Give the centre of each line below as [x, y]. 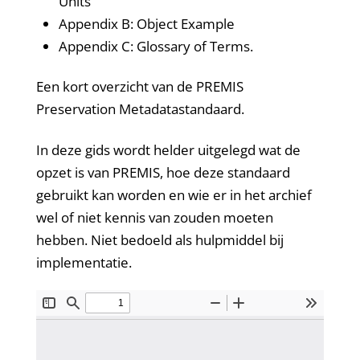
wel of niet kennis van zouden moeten [154, 217]
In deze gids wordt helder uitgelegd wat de [168, 149]
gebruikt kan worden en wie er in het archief [174, 194]
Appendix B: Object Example [146, 23]
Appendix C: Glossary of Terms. [155, 46]
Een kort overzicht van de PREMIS [139, 87]
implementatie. [84, 262]
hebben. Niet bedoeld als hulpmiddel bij [160, 239]
